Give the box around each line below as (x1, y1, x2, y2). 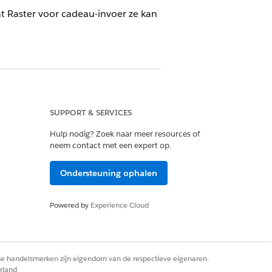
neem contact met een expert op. (50, 140, 171, 151)
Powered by (50, 200, 90, 210)
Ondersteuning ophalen (60, 168, 157, 178)
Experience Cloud (90, 200, 149, 210)
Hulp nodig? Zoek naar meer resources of (50, 129, 200, 139)
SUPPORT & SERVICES (50, 107, 132, 118)
